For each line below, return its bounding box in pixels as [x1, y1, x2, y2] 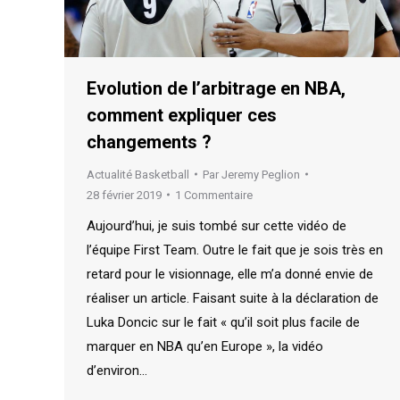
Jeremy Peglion [221, 167, 300, 181]
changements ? [87, 130, 212, 153]
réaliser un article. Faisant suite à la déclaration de [87, 289, 379, 306]
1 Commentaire [175, 187, 253, 202]
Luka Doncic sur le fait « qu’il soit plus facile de [87, 313, 360, 330]
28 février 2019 [87, 187, 162, 202]
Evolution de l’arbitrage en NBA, [87, 77, 346, 99]
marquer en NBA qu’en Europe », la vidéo [87, 337, 323, 354]
